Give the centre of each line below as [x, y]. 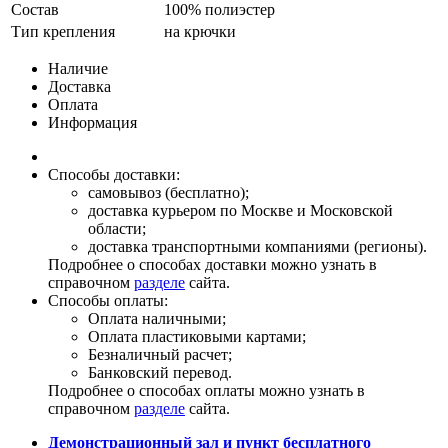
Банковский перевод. [160, 372]
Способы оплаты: [108, 300]
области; [117, 228]
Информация [92, 122]
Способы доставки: [114, 174]
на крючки [200, 31]
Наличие [78, 68]
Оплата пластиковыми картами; [197, 336]
